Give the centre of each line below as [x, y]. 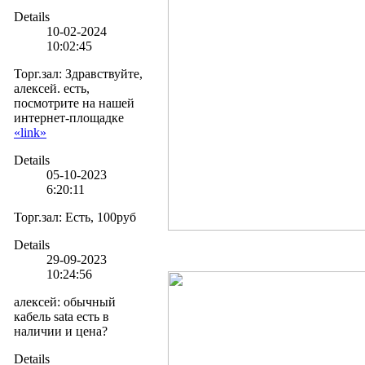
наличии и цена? [61, 331]
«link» [30, 132]
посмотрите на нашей [74, 103]
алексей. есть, [52, 88]
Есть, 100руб [101, 217]
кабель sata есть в [62, 316]
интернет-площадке [69, 117]
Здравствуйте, [104, 73]
